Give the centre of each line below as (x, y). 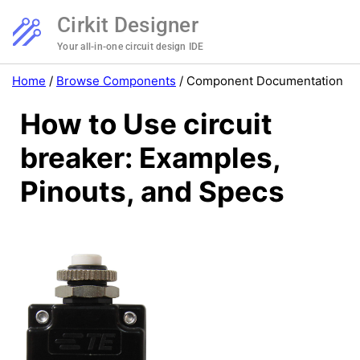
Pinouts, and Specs (152, 192)
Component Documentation (265, 81)
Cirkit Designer (128, 25)
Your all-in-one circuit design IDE (131, 47)
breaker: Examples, (150, 158)
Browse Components (116, 81)
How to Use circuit (146, 124)
